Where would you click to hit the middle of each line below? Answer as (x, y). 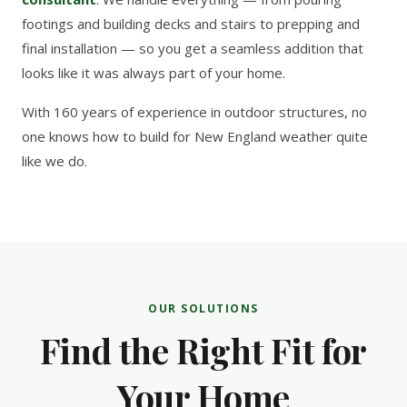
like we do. (55, 161)
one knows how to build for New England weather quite (195, 136)
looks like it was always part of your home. (154, 73)
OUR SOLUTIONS (203, 308)
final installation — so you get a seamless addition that (193, 48)
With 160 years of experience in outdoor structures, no (194, 112)
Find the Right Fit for (203, 350)
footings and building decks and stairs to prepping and (191, 24)
